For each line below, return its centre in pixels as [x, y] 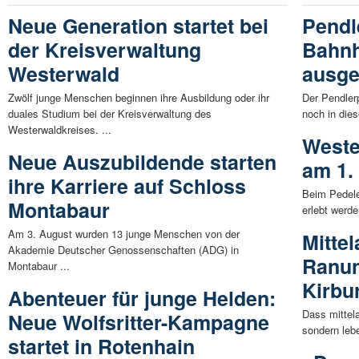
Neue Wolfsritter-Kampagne [139, 323]
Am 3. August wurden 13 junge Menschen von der [124, 234]
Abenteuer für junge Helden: [142, 298]
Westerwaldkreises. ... [60, 130]
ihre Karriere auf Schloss [127, 186]
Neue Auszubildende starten [142, 162]
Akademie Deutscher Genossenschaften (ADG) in [123, 250]
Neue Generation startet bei [138, 26]
